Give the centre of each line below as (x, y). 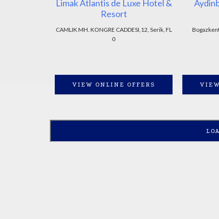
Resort (114, 14)
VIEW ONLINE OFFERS (114, 84)
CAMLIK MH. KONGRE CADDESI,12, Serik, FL (114, 30)
